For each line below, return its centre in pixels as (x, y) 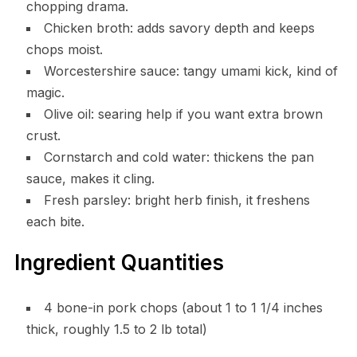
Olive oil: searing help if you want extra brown (183, 114)
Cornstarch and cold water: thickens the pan (178, 157)
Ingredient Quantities (119, 262)
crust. (43, 135)
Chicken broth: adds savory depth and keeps (179, 27)
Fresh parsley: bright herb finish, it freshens (177, 200)
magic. (45, 92)
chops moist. (64, 49)
